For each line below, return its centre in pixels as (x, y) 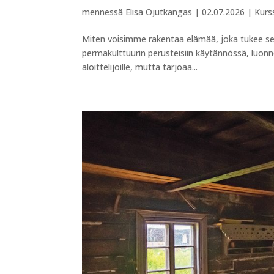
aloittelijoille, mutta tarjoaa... (140, 67)
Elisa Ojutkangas (159, 12)
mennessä (104, 12)
